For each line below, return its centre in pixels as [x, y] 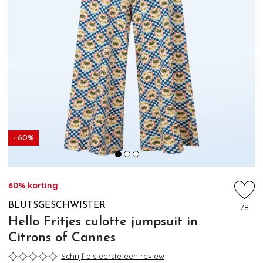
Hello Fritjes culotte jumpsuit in [103, 222]
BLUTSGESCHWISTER [57, 205]
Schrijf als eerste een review [113, 256]
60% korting [33, 186]
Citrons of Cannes [62, 238]
